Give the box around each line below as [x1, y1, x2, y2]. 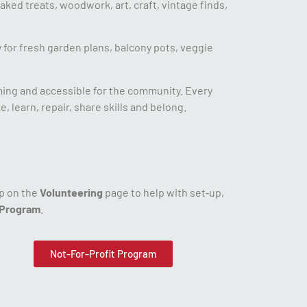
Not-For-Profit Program [50, 247, 157, 260]
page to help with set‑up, [103, 185, 224, 199]
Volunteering [40, 185, 103, 199]
